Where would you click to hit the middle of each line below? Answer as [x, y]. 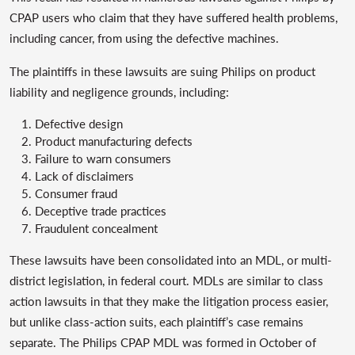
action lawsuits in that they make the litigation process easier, [169, 301]
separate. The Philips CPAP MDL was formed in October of [163, 342]
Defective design [79, 123]
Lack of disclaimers [84, 176]
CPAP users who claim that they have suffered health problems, [174, 17]
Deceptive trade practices [101, 210]
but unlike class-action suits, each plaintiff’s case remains [157, 321]
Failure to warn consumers [103, 158]
